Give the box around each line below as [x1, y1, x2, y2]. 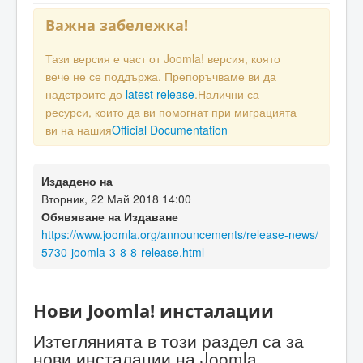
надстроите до [45, 86, 126, 103]
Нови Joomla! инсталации [33, 298, 274, 324]
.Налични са [194, 86, 259, 103]
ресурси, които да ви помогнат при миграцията [45, 104, 297, 121]
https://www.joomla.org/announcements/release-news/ [41, 226, 318, 243]
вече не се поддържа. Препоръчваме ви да [45, 68, 276, 85]
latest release [126, 86, 194, 103]
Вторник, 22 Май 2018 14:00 [41, 190, 191, 207]
